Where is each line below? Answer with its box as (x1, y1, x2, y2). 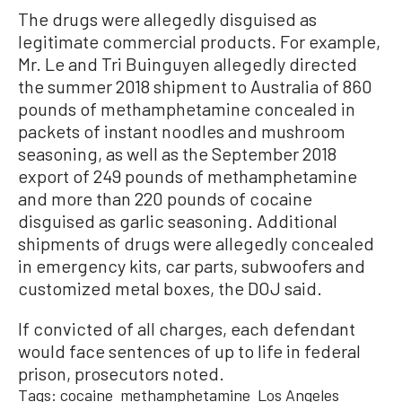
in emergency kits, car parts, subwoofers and (18, 255, 365, 277)
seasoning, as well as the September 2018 (18, 143, 336, 165)
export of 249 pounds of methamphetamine (18, 165, 357, 188)
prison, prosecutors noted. (18, 363, 224, 385)
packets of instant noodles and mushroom (18, 120, 345, 143)
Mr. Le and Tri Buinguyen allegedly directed (18, 53, 357, 75)
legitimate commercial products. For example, (18, 31, 380, 53)
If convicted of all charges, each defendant (18, 318, 355, 340)
